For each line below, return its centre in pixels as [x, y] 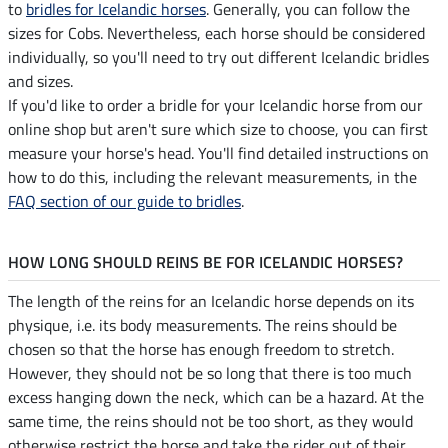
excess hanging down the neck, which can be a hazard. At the [216, 396]
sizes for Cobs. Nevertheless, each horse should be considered [216, 32]
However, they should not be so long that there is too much [210, 372]
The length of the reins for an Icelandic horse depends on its [211, 300]
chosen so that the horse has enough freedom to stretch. [201, 348]
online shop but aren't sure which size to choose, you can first [218, 128]
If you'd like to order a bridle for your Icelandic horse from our [215, 104]
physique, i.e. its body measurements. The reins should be [202, 324]
